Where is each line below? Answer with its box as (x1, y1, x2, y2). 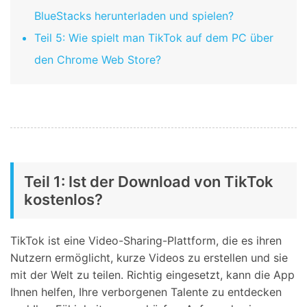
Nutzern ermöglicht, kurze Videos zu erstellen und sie (10, 251, 288, 265)
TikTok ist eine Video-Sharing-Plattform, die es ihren (10, 234, 282, 248)
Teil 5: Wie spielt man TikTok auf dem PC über (34, 31, 273, 45)
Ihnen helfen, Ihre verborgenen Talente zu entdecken (10, 285, 282, 299)
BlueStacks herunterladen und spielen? (34, 9, 234, 23)
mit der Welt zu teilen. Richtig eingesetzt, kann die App (10, 268, 295, 282)
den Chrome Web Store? (34, 53, 161, 67)
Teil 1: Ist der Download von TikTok (24, 173, 273, 191)
